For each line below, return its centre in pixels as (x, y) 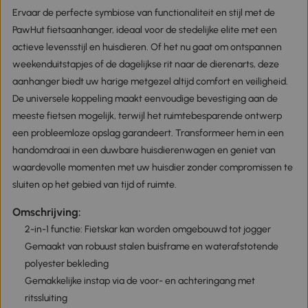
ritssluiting (46, 298)
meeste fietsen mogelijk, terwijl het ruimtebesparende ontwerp (147, 116)
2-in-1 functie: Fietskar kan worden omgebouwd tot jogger (147, 229)
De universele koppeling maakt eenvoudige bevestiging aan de (145, 99)
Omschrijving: (46, 212)
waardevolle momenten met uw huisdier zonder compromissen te (152, 168)
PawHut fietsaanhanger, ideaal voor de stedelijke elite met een (144, 30)
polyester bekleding (66, 263)
